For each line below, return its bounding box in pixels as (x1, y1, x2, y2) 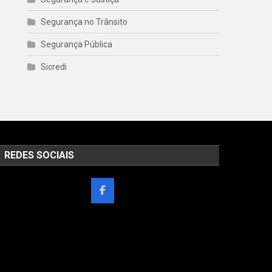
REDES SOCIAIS (4, 149, 74, 161)
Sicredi (41, 61, 67, 72)
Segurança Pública (41, 39, 113, 49)
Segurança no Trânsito (41, 16, 128, 27)
